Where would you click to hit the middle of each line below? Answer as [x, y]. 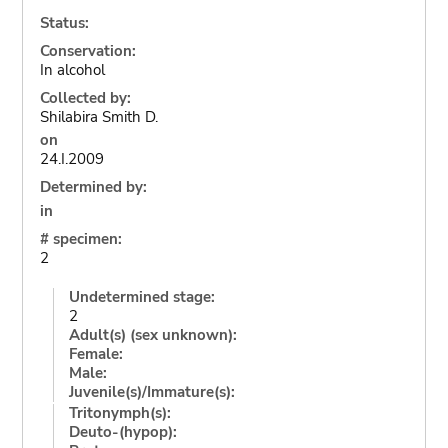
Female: [95, 353]
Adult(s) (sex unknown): [152, 334]
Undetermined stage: [141, 296]
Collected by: [85, 97]
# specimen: [80, 238]
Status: [64, 22]
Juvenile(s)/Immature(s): [151, 391]
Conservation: [87, 50]
